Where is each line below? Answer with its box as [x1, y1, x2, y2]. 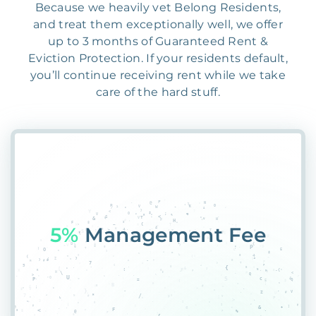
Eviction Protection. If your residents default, [28, 51, 288, 65]
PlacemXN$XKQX [87, 223, 269, 247]
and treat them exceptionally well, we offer [33, 18, 283, 31]
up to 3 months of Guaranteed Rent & [47, 35, 269, 48]
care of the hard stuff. [96, 85, 220, 99]
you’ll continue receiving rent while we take [30, 68, 286, 82]
